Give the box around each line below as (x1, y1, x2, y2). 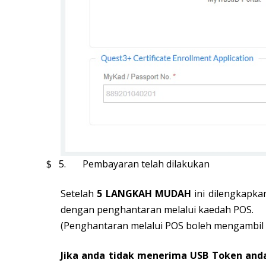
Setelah (61, 187, 97, 201)
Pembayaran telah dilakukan (83, 157, 210, 171)
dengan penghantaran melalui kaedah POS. (61, 203, 254, 217)
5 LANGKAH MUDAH (97, 187, 195, 201)
